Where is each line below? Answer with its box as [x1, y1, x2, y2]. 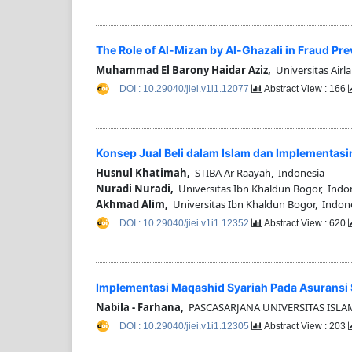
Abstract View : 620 [262, 217, 348, 229]
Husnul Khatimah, [96, 165, 190, 180]
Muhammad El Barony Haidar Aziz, [96, 62, 271, 77]
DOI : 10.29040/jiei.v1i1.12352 [119, 217, 251, 229]
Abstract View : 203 [262, 321, 348, 332]
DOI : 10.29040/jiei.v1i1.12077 [119, 82, 251, 94]
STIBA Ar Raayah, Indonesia [190, 165, 324, 180]
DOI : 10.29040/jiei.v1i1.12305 [119, 321, 251, 332]
